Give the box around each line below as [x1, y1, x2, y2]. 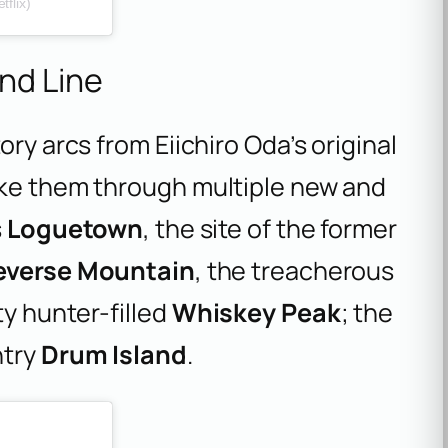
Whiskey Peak [171, 295, 341, 331]
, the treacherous [194, 253, 395, 289]
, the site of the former [143, 211, 397, 247]
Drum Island [40, 337, 187, 373]
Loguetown [7, 211, 144, 247]
